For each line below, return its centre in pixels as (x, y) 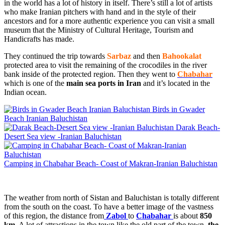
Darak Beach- (198, 127)
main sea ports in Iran (104, 83)
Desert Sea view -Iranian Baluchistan (63, 136)
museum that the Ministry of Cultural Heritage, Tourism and (99, 30)
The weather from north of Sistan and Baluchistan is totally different (111, 197)
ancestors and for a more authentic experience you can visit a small (109, 21)
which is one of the (35, 83)
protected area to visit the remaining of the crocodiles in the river (105, 65)
